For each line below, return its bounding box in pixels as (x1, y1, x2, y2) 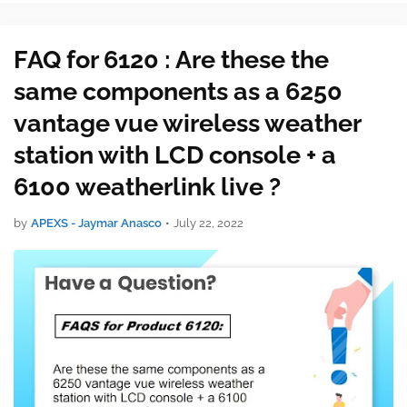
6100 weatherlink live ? (14, 173, 281, 201)
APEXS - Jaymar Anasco (31, 216, 162, 230)
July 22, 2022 (174, 216, 243, 230)
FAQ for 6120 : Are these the (14, 45, 329, 74)
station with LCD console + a (14, 141, 336, 169)
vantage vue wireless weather (14, 109, 361, 137)
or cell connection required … (14, 9, 194, 25)
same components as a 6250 (14, 77, 342, 105)
